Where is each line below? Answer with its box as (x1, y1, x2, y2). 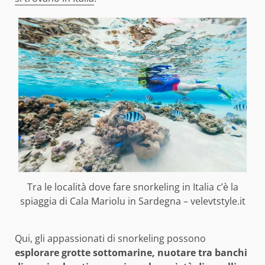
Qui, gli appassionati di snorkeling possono (15, 231, 206, 245)
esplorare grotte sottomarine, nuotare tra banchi (15, 245, 247, 259)
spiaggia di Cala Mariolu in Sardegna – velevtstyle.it (20, 194, 245, 208)
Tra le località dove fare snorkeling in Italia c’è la (27, 180, 238, 193)
